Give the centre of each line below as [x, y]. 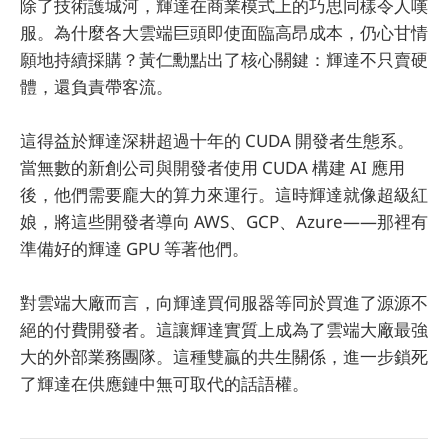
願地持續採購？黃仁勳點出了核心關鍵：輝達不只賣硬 [224, 59]
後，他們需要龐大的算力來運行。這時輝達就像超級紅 [224, 194]
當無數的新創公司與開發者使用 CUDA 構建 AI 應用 [212, 167]
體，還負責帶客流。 [96, 86]
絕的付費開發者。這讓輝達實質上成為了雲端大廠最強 [224, 330]
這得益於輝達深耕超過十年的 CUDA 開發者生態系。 [217, 140]
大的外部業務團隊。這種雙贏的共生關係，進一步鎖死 [224, 357]
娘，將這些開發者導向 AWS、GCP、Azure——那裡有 [224, 221]
